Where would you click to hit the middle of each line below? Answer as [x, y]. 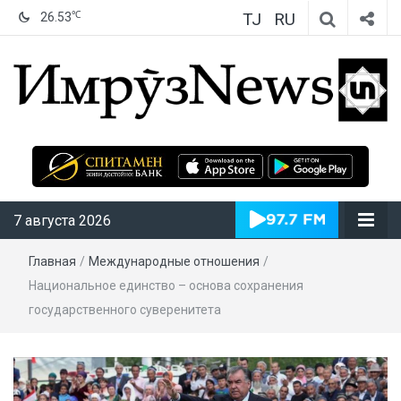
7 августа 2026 [62, 220]
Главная [52, 261]
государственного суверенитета [125, 309]
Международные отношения [174, 261]
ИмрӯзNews [282, 146]
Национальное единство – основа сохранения [166, 285]
